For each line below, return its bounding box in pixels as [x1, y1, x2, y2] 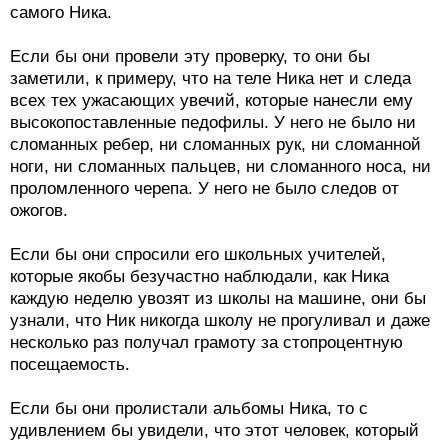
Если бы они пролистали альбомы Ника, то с [10, 398, 368, 418]
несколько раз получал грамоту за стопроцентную [10, 332, 403, 352]
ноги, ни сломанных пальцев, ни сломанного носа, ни [10, 156, 431, 176]
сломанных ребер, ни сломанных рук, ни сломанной [10, 134, 421, 154]
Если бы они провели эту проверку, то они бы [10, 46, 370, 66]
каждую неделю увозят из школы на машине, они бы [10, 288, 426, 308]
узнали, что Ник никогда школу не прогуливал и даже [10, 310, 430, 330]
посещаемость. [10, 354, 130, 374]
